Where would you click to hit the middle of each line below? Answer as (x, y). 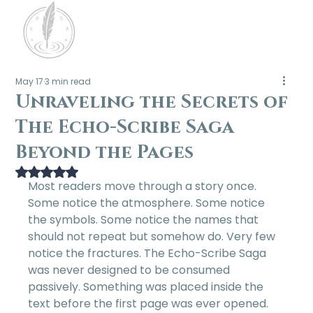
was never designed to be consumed (131, 270)
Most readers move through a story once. (144, 187)
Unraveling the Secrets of (152, 103)
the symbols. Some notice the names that (145, 220)
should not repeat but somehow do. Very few (153, 237)
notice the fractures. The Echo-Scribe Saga (149, 254)
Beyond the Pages (105, 153)
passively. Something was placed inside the (147, 287)
